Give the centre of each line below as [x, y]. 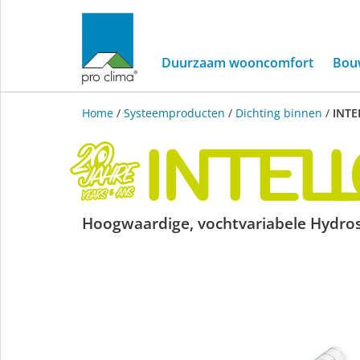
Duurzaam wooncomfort [237, 63]
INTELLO [135, 223]
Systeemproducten [174, 113]
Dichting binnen [279, 113]
